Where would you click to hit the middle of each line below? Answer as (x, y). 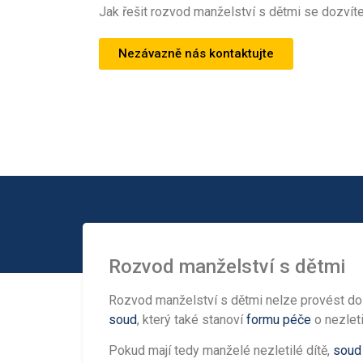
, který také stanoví (192, 319)
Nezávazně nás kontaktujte (196, 53)
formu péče (279, 319)
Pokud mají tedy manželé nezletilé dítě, (221, 351)
